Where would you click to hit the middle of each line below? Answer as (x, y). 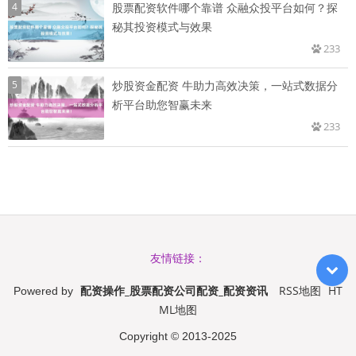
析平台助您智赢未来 (162, 105)
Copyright (145, 337)
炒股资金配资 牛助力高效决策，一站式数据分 (225, 86)
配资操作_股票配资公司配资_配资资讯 (174, 291)
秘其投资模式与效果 (162, 27)
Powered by (45, 291)
